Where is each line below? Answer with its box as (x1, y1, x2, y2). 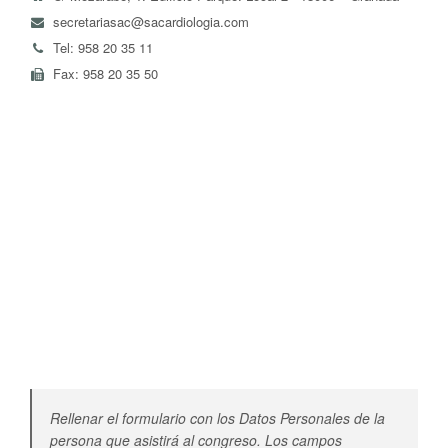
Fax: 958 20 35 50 (53, 64, 158, 83)
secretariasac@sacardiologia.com (53, 12, 249, 31)
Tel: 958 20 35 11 (53, 38, 153, 57)
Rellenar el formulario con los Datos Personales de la (50, 408, 385, 428)
